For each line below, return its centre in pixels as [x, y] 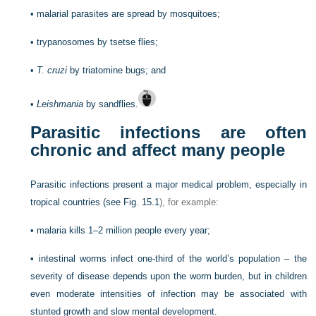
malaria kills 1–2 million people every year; [124, 230]
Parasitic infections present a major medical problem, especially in [169, 184]
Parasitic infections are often [169, 132]
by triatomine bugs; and [117, 70]
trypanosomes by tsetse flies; [98, 42]
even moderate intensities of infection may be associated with [169, 294]
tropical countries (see [77, 202]
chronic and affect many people [158, 150]
